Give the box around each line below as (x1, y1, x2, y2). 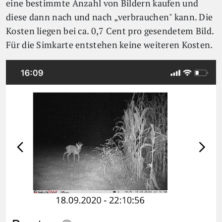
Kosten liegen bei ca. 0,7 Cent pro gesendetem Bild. (6, 25, 214, 37)
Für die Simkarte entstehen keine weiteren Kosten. (6, 39, 213, 51)
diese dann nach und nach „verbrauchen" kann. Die (6, 11, 213, 23)
